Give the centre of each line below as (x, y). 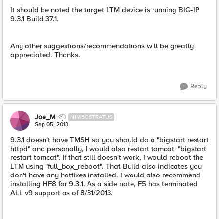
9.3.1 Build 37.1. (34, 19)
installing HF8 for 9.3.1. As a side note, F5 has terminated (104, 184)
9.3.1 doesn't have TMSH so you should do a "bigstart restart (109, 140)
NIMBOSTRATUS (91, 117)
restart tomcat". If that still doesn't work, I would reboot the (107, 157)
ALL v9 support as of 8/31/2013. (62, 193)
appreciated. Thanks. (45, 55)
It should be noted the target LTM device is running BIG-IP (105, 10)
